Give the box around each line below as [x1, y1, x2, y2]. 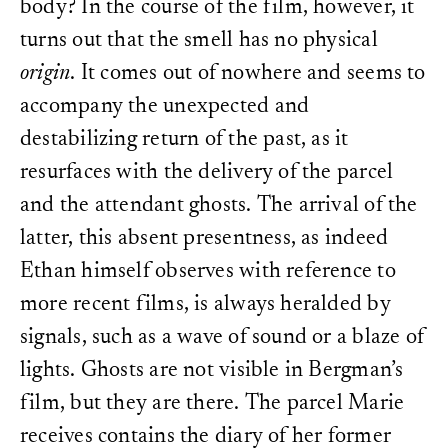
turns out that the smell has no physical [20, 30, 378, 53]
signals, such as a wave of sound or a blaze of [20, 327, 425, 350]
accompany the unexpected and [20, 96, 310, 119]
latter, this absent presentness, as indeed [20, 228, 389, 251]
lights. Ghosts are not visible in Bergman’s [20, 360, 404, 383]
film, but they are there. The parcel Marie [20, 393, 405, 416]
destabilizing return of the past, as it [20, 129, 349, 152]
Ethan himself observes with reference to [20, 261, 396, 284]
